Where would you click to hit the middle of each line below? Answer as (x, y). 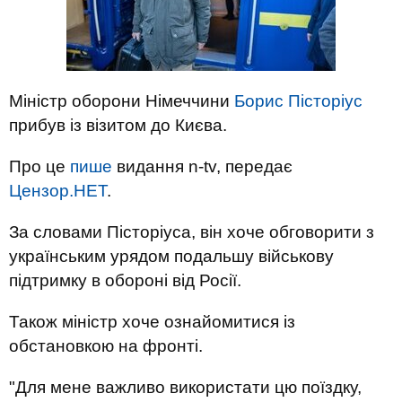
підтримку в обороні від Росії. (125, 280)
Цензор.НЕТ (58, 191)
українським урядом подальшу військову (171, 256)
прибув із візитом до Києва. (118, 125)
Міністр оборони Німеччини (122, 101)
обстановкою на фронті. (106, 346)
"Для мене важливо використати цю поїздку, (185, 387)
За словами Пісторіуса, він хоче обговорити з (192, 232)
